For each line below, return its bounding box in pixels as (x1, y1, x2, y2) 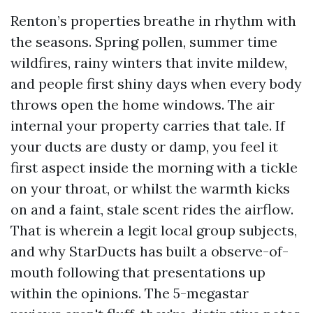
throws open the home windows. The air (10, 96, 275, 113)
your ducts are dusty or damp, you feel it (10, 138, 278, 155)
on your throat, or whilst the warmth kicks (10, 180, 290, 197)
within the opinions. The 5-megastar (10, 284, 249, 302)
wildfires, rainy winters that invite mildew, (10, 54, 287, 71)
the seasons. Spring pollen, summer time (10, 33, 277, 50)
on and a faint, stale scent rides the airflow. (10, 201, 293, 218)
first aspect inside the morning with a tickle (10, 159, 298, 176)
